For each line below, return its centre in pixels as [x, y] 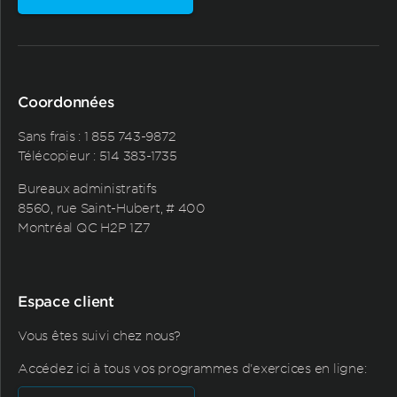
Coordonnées [66, 101]
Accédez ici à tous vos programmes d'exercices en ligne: [192, 368]
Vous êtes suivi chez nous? [99, 335]
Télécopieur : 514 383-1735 [97, 155]
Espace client [66, 300]
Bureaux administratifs [87, 188]
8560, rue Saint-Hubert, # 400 [112, 207]
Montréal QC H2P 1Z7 [84, 227]
